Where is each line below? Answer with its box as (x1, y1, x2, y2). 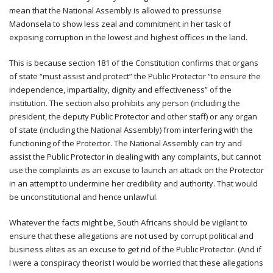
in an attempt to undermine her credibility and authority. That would (9, 177, 258, 189)
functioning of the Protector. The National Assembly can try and (9, 137, 242, 149)
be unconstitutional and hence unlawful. (9, 191, 158, 202)
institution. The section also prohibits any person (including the (9, 97, 240, 108)
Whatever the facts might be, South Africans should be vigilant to (9, 216, 247, 228)
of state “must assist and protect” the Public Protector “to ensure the (9, 70, 261, 82)
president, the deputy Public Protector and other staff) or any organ (9, 110, 257, 122)
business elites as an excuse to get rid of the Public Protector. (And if (9, 243, 261, 255)
